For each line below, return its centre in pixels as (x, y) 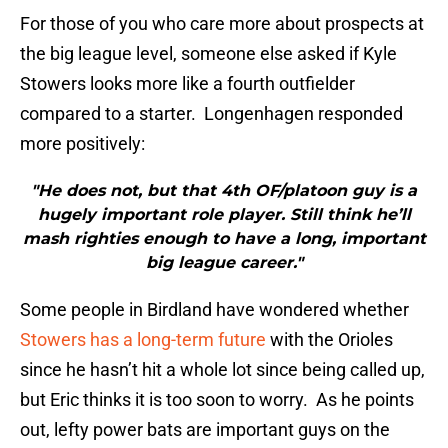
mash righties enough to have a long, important (224, 239)
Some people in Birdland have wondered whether (214, 310)
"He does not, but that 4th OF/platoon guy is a (224, 191)
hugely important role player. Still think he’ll (224, 215)
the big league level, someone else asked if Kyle (208, 54)
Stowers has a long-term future (143, 340)
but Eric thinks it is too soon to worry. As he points (217, 400)
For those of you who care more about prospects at (222, 24)
